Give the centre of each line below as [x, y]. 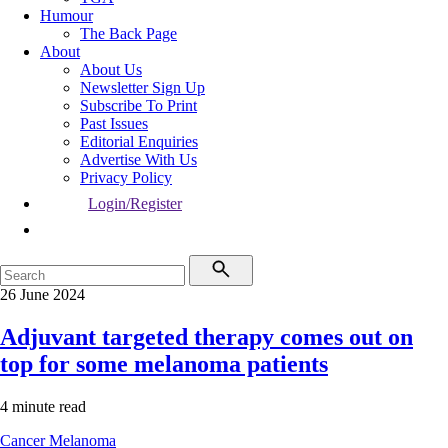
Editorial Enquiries [139, 141]
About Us [111, 69]
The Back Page [128, 33]
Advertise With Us [138, 159]
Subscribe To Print [138, 105]
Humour [66, 15]
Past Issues [114, 123]
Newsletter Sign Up [142, 87]
